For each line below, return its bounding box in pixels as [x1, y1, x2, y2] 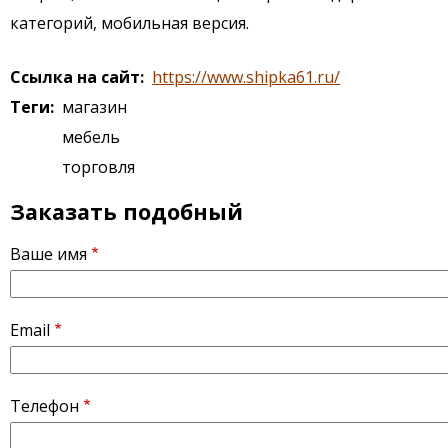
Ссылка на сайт [10, 65, 140, 88]
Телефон [10, 394, 79, 417]
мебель [62, 125, 120, 148]
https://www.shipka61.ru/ [152, 65, 340, 88]
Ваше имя [10, 242, 87, 265]
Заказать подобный [10, 196, 243, 226]
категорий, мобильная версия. [10, 11, 249, 34]
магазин [62, 95, 127, 118]
